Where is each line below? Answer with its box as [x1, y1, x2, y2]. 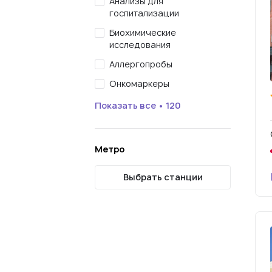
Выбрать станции [123, 171, 203, 183]
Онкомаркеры [109, 78, 169, 89]
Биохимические [109, 27, 176, 38]
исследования [109, 39, 171, 50]
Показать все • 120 [95, 99, 181, 111]
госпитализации [109, 7, 179, 19]
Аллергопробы [109, 58, 172, 70]
